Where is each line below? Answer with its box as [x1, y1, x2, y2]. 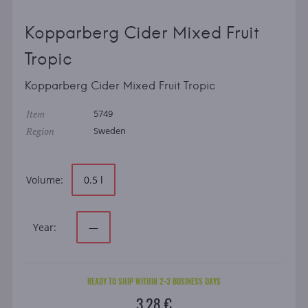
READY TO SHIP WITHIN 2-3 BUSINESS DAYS [87, 276, 221, 287]
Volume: [25, 173, 63, 187]
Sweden [93, 124, 126, 137]
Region [25, 124, 54, 138]
